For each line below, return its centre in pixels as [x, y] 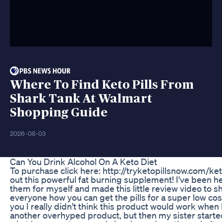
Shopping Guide [59, 112]
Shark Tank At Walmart [81, 99]
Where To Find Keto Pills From [102, 85]
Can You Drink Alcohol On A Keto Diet [83, 161]
